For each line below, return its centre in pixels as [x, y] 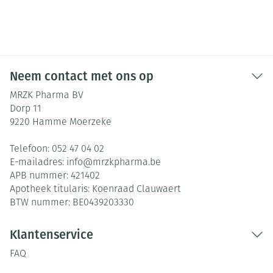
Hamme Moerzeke [72, 122]
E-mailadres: [38, 163]
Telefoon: [31, 149]
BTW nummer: [41, 203]
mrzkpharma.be [127, 163]
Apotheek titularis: [51, 190]
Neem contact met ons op [82, 76]
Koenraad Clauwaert [136, 190]
